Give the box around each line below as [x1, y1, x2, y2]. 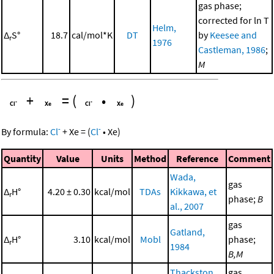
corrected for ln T [198, 13, 269, 26]
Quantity [4, 152, 41, 165]
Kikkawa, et [170, 185, 217, 198]
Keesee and [210, 28, 257, 41]
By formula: [1, 125, 50, 138]
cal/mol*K [72, 28, 113, 41]
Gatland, [170, 225, 205, 238]
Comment [228, 152, 270, 165]
